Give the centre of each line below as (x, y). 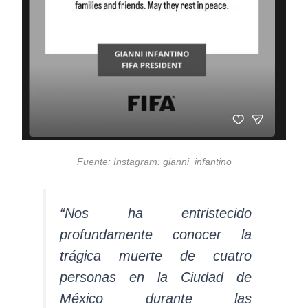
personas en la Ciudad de (156, 277)
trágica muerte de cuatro (156, 256)
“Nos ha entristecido (156, 213)
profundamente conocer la (156, 235)
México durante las (156, 299)
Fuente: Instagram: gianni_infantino (154, 162)
